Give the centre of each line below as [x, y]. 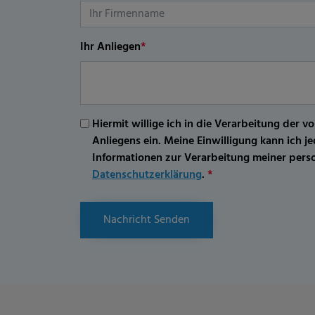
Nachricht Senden [147, 220]
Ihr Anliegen [110, 47]
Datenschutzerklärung [147, 175]
